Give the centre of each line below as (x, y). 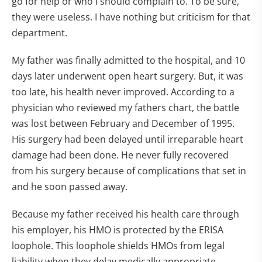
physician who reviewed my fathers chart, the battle (125, 108)
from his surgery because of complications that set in (129, 171)
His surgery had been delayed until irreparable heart (127, 139)
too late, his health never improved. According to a (123, 92)
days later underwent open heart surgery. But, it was (127, 76)
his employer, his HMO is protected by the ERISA (118, 230)
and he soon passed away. (70, 187)
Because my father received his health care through (125, 214)
